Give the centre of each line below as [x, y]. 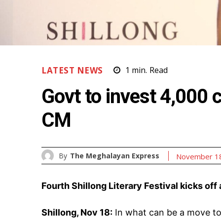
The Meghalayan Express [115, 155]
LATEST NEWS [72, 71]
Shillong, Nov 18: [77, 213]
